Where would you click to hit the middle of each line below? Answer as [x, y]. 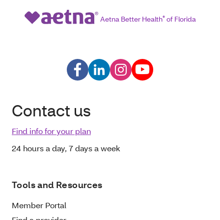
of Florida [180, 19]
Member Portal [39, 205]
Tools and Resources [57, 185]
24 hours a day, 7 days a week [66, 148]
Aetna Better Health [131, 19]
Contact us [51, 110]
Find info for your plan [51, 131]
